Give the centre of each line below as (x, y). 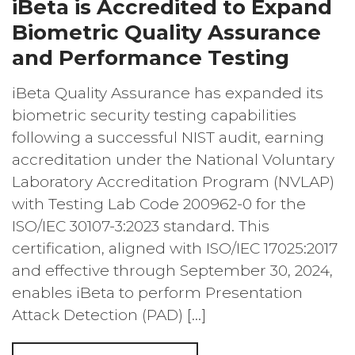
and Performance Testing (151, 58)
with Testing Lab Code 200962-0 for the (159, 204)
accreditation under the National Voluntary (173, 160)
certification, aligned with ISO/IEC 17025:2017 (175, 249)
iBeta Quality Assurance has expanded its (168, 94)
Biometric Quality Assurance (166, 33)
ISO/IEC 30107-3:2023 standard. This (141, 227)
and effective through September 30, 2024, (172, 271)
